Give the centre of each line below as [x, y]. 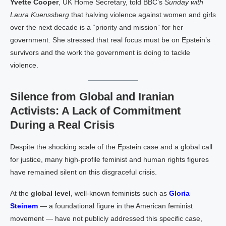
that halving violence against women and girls [143, 15]
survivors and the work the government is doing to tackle [100, 52]
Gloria [179, 193]
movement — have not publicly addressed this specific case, [106, 218]
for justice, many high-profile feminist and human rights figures [109, 159]
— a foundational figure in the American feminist [115, 206]
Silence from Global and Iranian [92, 97]
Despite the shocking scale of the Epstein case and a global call [111, 147]
